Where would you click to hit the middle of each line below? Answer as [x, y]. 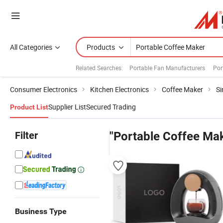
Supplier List [67, 107]
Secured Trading [111, 107]
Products [101, 47]
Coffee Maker [182, 89]
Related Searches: [99, 67]
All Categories [31, 47]
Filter [26, 135]
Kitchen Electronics [119, 89]
